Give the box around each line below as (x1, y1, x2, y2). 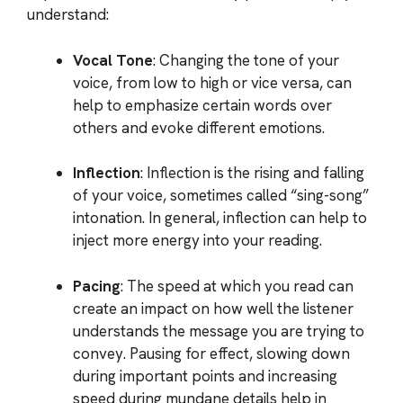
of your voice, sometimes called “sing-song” (73, 185, 369, 205)
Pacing (73, 275, 121, 296)
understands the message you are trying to (73, 320, 364, 341)
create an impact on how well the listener (73, 298, 354, 318)
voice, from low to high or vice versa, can (73, 72, 352, 93)
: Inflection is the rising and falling (140, 163, 364, 183)
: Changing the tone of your (153, 49, 339, 70)
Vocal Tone (73, 49, 153, 70)
